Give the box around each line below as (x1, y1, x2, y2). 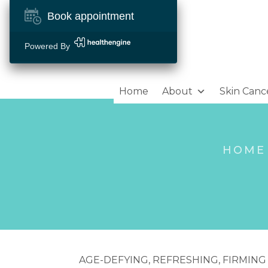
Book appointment (47, 10, 134, 22)
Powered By (25, 41, 70, 51)
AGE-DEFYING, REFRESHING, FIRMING (79, 254, 266, 266)
